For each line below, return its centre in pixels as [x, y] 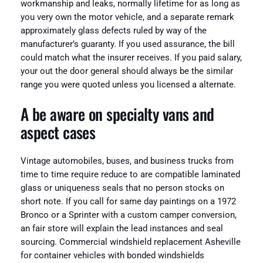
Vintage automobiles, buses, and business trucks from [127, 161]
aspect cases [58, 132]
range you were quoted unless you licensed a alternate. [128, 85]
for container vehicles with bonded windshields [112, 256]
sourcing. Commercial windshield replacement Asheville [130, 242]
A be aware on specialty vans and [117, 114]
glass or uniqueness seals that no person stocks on [122, 188]
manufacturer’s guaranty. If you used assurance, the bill [127, 45]
